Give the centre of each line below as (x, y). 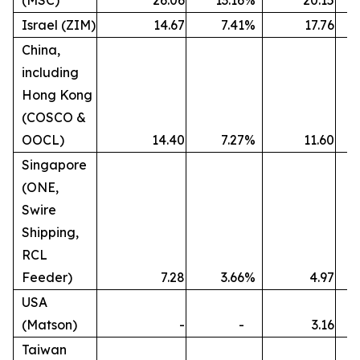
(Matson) (49, 325)
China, (41, 50)
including (50, 72)
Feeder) (47, 277)
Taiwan (44, 350)
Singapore (54, 165)
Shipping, (50, 232)
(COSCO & (54, 117)
